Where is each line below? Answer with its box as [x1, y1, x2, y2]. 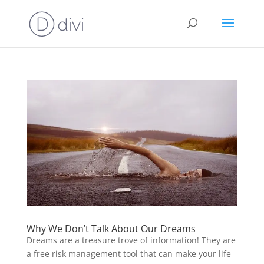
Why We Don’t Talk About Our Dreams [26, 222, 196, 236]
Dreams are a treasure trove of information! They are [26, 235, 236, 246]
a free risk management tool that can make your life [26, 248, 231, 260]
